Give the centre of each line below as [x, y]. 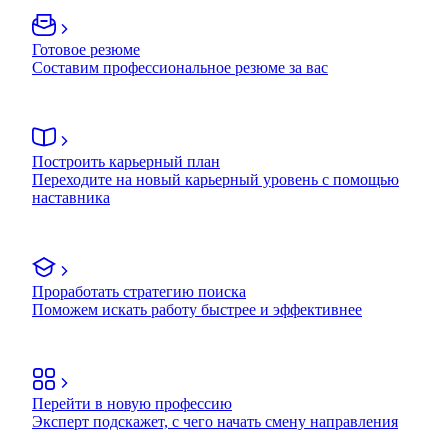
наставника [71, 197]
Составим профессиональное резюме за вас [180, 67]
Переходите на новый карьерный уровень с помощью [215, 179]
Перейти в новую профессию [132, 403]
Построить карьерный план [126, 161]
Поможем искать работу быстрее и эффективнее [197, 309]
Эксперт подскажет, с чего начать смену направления [215, 421]
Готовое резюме [86, 49]
